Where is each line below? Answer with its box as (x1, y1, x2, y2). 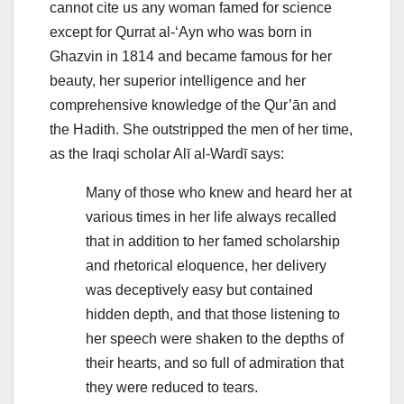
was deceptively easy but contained (86, 282, 313, 298)
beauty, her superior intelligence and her (50, 73, 306, 89)
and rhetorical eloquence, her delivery (86, 258, 326, 274)
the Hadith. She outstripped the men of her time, (50, 122, 353, 138)
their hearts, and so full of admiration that (86, 355, 344, 372)
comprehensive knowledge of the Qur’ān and (50, 97, 336, 114)
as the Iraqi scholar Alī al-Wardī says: (50, 146, 284, 162)
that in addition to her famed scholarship (86, 234, 340, 250)
